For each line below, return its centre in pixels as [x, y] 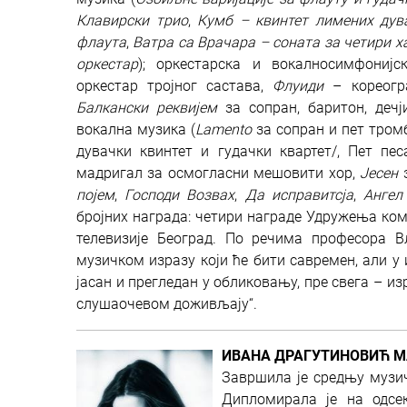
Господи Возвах [180, 195]
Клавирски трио [132, 20]
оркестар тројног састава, [175, 86]
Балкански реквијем [147, 108]
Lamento [224, 129]
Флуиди [298, 86]
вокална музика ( [136, 129]
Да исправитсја [299, 195]
